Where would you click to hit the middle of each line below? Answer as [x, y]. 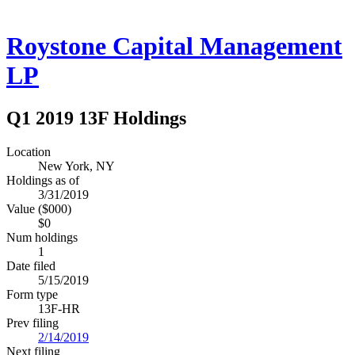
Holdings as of [43, 180]
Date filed [31, 265]
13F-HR [59, 308]
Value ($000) [39, 208]
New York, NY [76, 166]
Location [29, 151]
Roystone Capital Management [174, 46]
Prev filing [32, 323]
